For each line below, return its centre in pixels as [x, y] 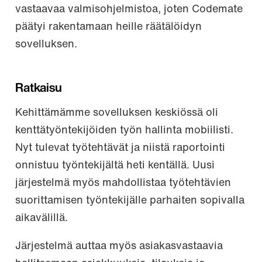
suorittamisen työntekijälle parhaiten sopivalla [130, 201]
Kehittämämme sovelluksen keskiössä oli [117, 113]
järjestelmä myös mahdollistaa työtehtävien [123, 184]
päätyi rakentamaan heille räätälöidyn [108, 27]
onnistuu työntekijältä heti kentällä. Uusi [115, 166]
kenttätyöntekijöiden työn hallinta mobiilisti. [124, 131]
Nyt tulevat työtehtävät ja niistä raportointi [120, 149]
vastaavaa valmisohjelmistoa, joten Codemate [129, 10]
